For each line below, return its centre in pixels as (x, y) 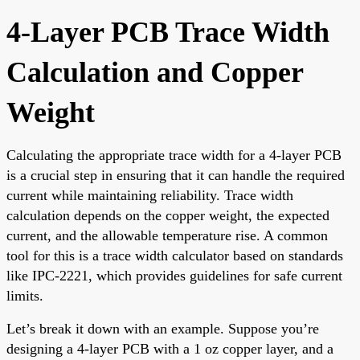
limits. (25, 295)
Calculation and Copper (155, 72)
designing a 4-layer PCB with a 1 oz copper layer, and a (170, 348)
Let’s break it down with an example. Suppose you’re (163, 328)
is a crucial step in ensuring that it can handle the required (176, 175)
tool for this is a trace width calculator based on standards (175, 255)
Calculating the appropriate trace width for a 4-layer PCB (174, 155)
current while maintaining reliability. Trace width (150, 195)
